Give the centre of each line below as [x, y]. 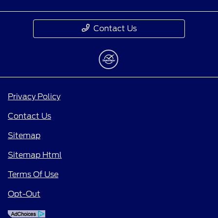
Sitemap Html [35, 155]
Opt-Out [24, 194]
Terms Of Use [33, 175]
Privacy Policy [34, 97]
